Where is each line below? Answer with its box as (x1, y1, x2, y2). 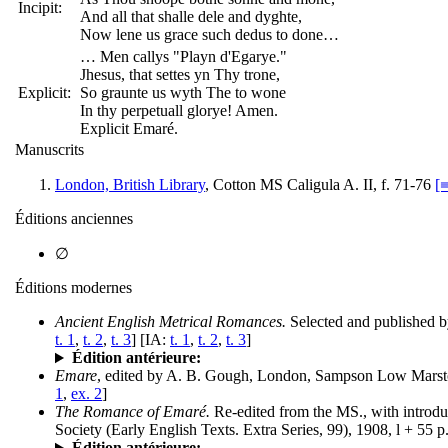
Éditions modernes (15, 279, 132, 297)
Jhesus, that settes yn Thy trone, (80, 66, 280, 84)
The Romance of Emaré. (55, 403, 210, 421)
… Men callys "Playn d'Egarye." (80, 48, 287, 66)
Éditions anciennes (15, 210, 133, 228)
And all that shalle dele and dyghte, (80, 8, 302, 26)
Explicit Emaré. (80, 120, 178, 138)
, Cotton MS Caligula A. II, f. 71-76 (205, 176, 435, 194)
